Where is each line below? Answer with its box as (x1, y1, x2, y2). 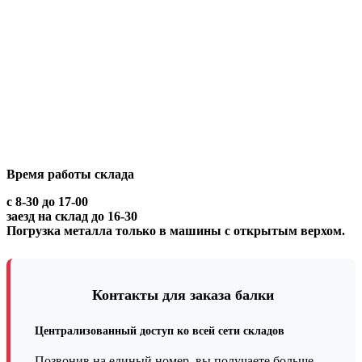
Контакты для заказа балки (92, 287, 274, 304)
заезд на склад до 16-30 (6, 209, 137, 224)
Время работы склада (6, 167, 134, 182)
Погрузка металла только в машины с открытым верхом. (6, 224, 345, 238)
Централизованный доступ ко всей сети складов (35, 325, 284, 338)
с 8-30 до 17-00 (6, 195, 88, 209)
